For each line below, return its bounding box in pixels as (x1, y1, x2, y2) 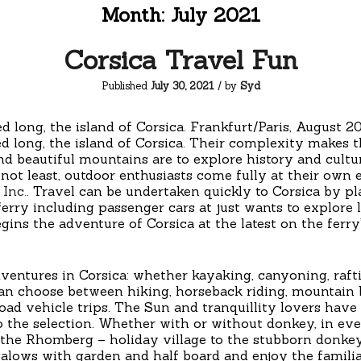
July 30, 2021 (150, 79, 214, 93)
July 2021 (170, 2, 260, 28)
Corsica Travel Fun (63, 44, 298, 77)
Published (101, 79, 151, 93)
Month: (101, 2, 171, 28)
